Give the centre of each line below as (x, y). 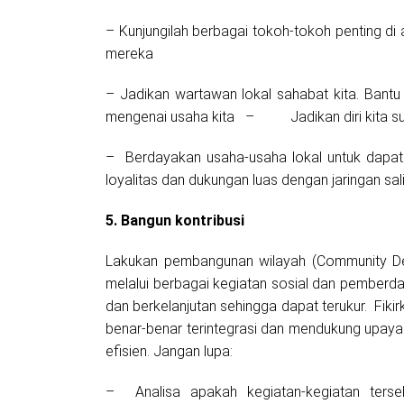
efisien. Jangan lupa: (169, 352)
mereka (133, 54)
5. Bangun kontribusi (175, 221)
